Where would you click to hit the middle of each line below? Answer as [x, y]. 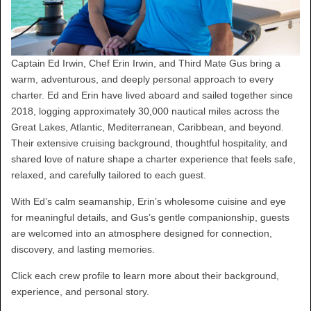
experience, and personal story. [80, 292]
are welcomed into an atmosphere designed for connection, [142, 234]
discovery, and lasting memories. [83, 250]
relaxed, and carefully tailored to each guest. [109, 175]
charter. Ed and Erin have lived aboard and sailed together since [152, 95]
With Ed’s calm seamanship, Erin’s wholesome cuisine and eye [149, 202]
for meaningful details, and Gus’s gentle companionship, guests [150, 218]
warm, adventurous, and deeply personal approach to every [142, 79]
